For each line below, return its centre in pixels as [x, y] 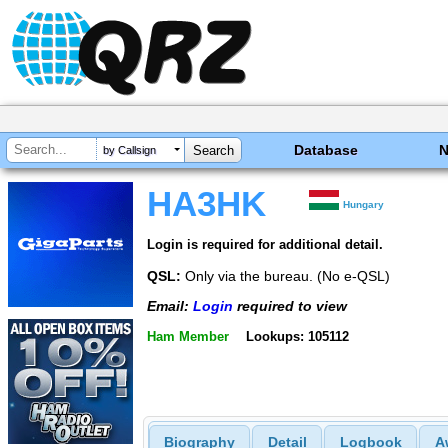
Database [326, 150]
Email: [170, 306]
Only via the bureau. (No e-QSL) [285, 275]
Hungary [364, 204]
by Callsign [129, 150]
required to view [290, 306]
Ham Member [188, 336]
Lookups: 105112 [297, 336]
